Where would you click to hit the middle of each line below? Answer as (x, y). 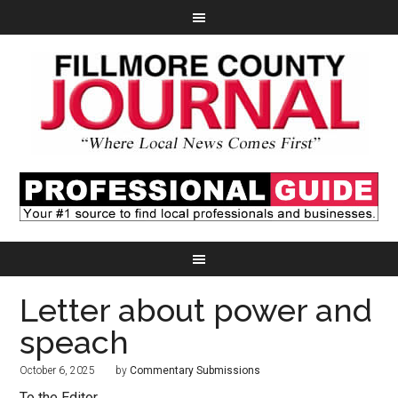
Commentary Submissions (195, 371)
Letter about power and (196, 310)
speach (75, 342)
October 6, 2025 (58, 371)
